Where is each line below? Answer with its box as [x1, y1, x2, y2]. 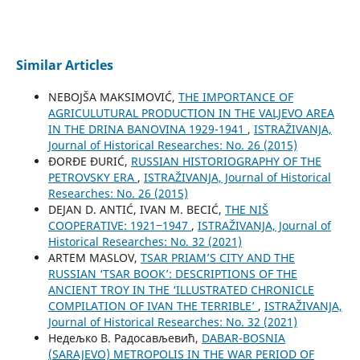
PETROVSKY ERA [47, 170, 137, 186]
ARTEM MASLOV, [47, 250, 141, 266]
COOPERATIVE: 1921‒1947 [47, 218, 191, 234]
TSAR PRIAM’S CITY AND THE [140, 250, 295, 266]
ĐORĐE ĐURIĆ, [47, 153, 131, 170]
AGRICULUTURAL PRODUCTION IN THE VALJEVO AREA [47, 105, 334, 121]
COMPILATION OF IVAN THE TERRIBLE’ [47, 298, 258, 314]
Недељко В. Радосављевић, [47, 330, 202, 346]
